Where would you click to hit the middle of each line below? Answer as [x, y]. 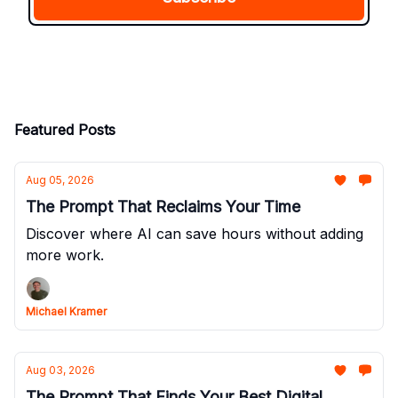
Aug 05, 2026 [60, 180]
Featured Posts [65, 130]
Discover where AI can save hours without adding [195, 234]
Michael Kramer [66, 311]
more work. [65, 255]
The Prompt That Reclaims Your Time [163, 207]
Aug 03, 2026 [60, 370]
